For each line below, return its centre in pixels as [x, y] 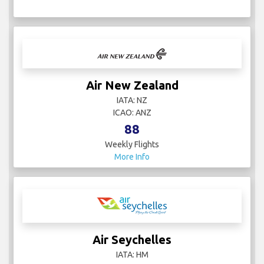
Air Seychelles [132, 239]
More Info [132, 156]
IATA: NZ [132, 100]
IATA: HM [132, 254]
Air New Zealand [132, 85]
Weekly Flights [132, 144]
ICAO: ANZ [132, 112]
